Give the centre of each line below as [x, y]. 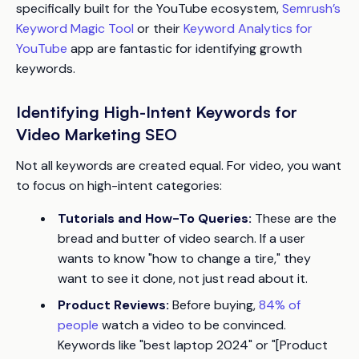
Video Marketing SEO [97, 135]
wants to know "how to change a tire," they [184, 259]
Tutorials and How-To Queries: [155, 219]
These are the [294, 219]
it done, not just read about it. [218, 279]
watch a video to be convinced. [192, 325]
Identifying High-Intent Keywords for [157, 112]
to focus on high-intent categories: [119, 186]
